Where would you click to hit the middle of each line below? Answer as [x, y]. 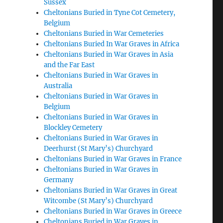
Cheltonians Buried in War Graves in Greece [113, 211]
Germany [59, 180]
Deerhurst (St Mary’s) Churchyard [99, 149]
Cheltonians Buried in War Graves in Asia [109, 55]
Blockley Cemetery [73, 128]
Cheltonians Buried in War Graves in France [113, 159]
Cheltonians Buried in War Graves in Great [111, 190]
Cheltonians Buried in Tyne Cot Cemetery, [110, 13]
